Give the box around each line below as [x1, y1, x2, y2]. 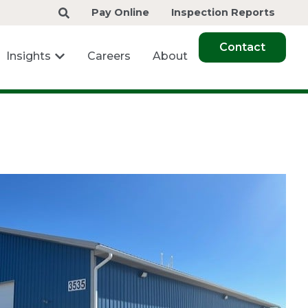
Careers [87, 49, 131, 63]
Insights [6, 49, 51, 63]
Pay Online [91, 6, 149, 19]
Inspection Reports [171, 6, 275, 19]
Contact [219, 41, 265, 54]
